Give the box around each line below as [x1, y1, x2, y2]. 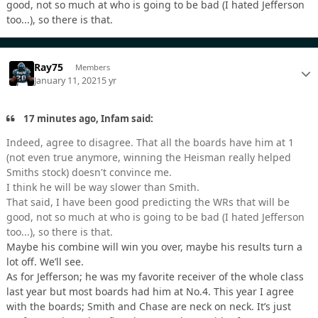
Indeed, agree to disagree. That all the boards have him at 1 [6, 136, 294, 150]
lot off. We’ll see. [6, 255, 84, 269]
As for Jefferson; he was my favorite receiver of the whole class [6, 270, 304, 284]
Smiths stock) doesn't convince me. [6, 165, 172, 180]
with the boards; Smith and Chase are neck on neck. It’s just [6, 300, 291, 314]
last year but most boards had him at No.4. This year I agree [6, 285, 294, 299]
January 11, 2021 [34, 74, 102, 87]
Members [75, 62, 110, 73]
